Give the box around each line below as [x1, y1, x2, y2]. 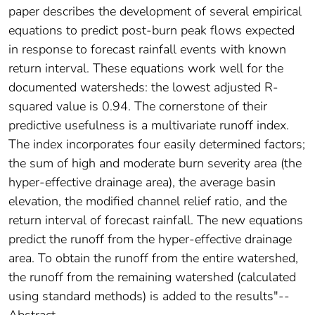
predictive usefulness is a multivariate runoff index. [8, 116, 289, 134]
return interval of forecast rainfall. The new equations [8, 211, 303, 229]
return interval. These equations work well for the [8, 59, 283, 77]
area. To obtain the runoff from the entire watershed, [8, 249, 298, 266]
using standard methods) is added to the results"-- [8, 287, 290, 304]
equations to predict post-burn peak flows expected [8, 21, 295, 39]
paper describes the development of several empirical [8, 2, 302, 20]
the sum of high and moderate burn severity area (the [8, 154, 302, 172]
